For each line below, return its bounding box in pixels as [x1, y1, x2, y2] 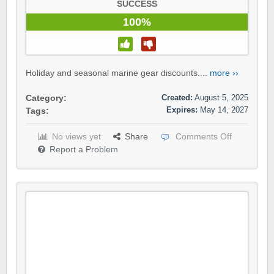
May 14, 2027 [200, 105, 248, 115]
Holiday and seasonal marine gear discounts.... [26, 68, 210, 78]
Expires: [166, 105, 198, 115]
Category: [26, 94, 67, 103]
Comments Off [176, 132, 232, 142]
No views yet [52, 132, 101, 142]
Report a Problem [50, 145, 118, 155]
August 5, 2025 [194, 93, 248, 103]
